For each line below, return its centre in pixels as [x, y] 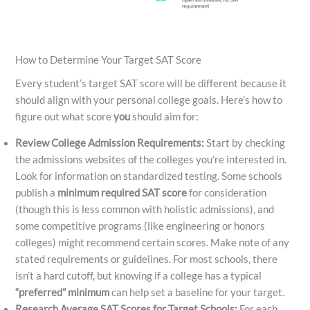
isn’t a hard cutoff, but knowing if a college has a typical [139, 276]
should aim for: [165, 116]
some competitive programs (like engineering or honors [140, 226]
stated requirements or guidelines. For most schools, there [147, 259]
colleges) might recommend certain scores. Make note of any [153, 243]
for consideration [227, 193]
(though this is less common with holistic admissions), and [145, 210]
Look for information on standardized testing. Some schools [149, 176]
